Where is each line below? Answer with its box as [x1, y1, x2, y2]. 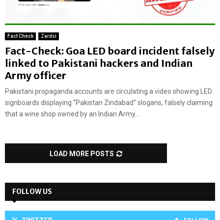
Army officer [5, 69, 66, 82]
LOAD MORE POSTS [50, 150, 114, 158]
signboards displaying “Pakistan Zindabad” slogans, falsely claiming [5, 99, 213, 107]
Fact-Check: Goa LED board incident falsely [5, 45, 215, 57]
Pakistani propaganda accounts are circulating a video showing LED [5, 87, 212, 96]
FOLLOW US [12, 187, 52, 196]
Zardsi [41, 33, 56, 39]
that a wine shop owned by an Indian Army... [5, 110, 139, 118]
